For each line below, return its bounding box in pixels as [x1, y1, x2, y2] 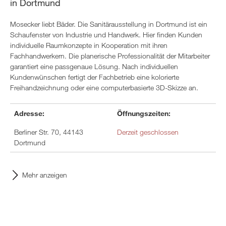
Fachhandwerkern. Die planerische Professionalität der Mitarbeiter [10, 51, 210, 60]
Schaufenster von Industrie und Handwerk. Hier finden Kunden [10, 30, 202, 39]
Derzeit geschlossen [117, 128, 179, 136]
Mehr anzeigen [22, 171, 67, 179]
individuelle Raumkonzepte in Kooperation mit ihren [10, 41, 167, 49]
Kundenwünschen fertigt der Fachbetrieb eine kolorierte [10, 73, 179, 81]
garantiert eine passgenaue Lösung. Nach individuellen [10, 62, 178, 71]
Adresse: [14, 109, 44, 118]
